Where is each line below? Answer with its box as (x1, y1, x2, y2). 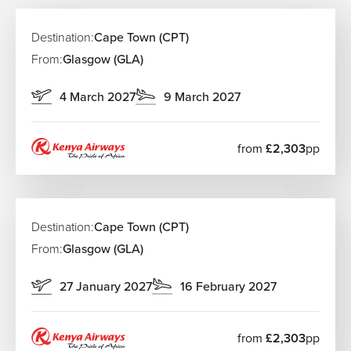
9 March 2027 (164, 88, 241, 106)
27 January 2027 (60, 277, 152, 296)
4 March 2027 (60, 88, 136, 106)
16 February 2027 (180, 277, 277, 296)
